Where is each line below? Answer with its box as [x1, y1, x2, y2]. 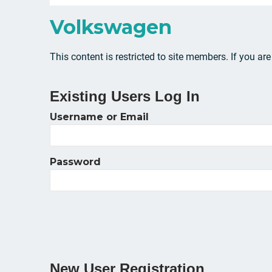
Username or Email [50, 111, 149, 123]
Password [50, 156, 101, 168]
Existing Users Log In [50, 88, 200, 104]
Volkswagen [50, 15, 172, 39]
